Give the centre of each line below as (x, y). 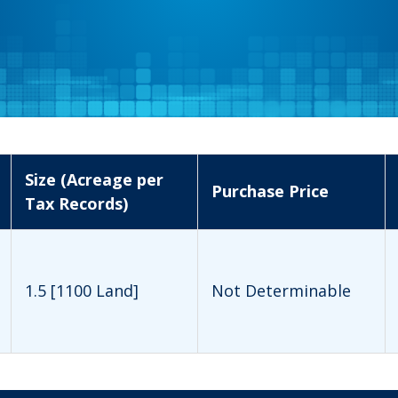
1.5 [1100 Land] (82, 290)
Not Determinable (281, 290)
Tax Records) (76, 203)
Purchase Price (270, 191)
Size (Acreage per (94, 179)
